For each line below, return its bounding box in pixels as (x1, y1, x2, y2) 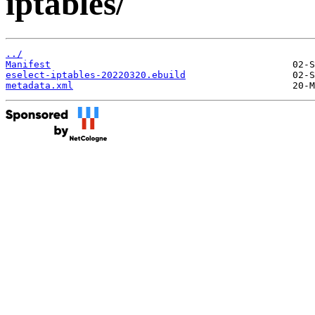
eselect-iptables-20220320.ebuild (6, 69, 186, 80)
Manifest (6, 58, 51, 70)
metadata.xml (6, 79, 73, 91)
